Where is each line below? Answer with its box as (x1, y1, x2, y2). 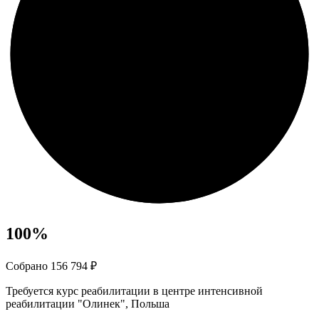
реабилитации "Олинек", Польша (6, 298, 169, 310)
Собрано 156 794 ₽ (6, 260, 97, 273)
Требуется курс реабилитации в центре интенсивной (6, 285, 263, 298)
